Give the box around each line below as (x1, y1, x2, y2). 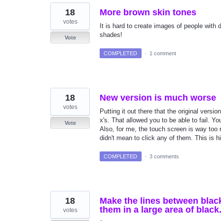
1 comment (149, 50, 176, 56)
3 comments (149, 153, 179, 160)
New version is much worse (100, 92, 216, 103)
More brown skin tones (100, 7, 196, 17)
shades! (100, 31, 122, 38)
